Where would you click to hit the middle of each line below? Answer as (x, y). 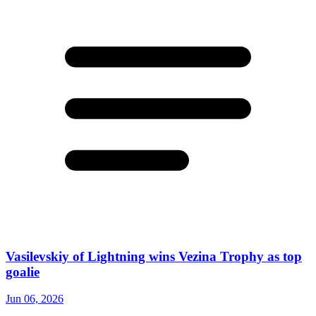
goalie (23, 272)
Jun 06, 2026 (35, 299)
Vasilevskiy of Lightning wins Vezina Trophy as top (154, 256)
